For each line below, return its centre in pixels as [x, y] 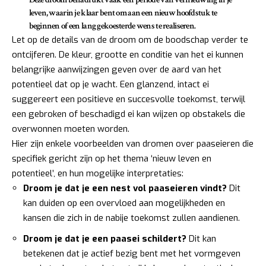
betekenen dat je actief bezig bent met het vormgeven [132, 253]
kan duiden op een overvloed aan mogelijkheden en [124, 203]
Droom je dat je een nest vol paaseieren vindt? [125, 189]
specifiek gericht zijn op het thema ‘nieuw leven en [112, 159]
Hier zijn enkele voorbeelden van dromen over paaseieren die [133, 144]
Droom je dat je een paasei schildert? [105, 238]
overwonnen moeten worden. [71, 129]
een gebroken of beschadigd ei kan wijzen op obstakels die [129, 114]
